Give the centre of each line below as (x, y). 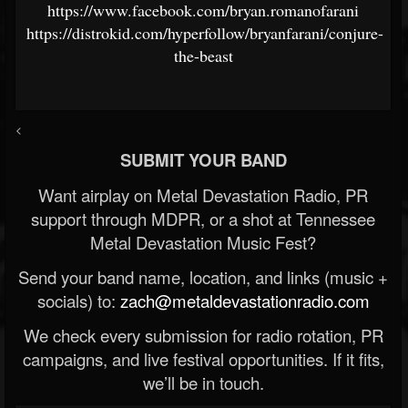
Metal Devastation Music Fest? (203, 243)
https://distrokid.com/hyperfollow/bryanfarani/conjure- (205, 33)
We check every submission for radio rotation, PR (203, 336)
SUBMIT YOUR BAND (203, 160)
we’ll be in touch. (203, 383)
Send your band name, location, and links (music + (203, 277)
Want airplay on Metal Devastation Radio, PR (203, 195)
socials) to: (78, 301)
